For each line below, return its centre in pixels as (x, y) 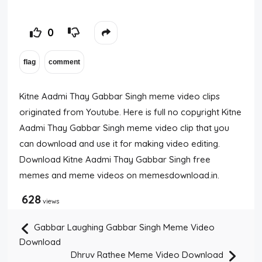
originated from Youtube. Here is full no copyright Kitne (131, 112)
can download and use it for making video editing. (120, 144)
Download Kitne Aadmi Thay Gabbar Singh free (115, 159)
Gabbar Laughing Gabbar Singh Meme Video (123, 227)
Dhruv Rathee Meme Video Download (148, 255)
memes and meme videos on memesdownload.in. (120, 175)
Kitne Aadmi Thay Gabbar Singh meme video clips (120, 96)
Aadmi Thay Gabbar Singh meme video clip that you (125, 128)
